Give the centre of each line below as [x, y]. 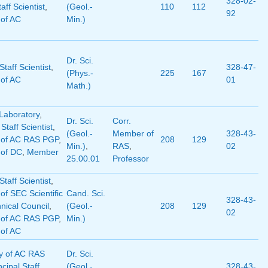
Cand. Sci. [86, 194]
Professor [130, 159]
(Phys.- [80, 73]
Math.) [78, 86]
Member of [133, 134]
